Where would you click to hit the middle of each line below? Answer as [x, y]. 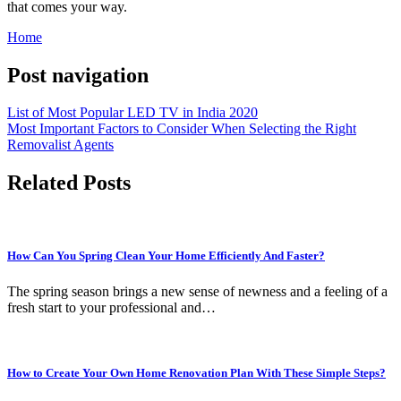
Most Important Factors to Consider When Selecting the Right [182, 129]
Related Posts [69, 183]
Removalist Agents [60, 145]
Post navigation [78, 75]
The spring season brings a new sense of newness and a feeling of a [197, 291]
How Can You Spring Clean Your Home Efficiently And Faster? [166, 256]
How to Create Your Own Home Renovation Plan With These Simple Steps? [196, 372]
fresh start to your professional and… [111, 307]
